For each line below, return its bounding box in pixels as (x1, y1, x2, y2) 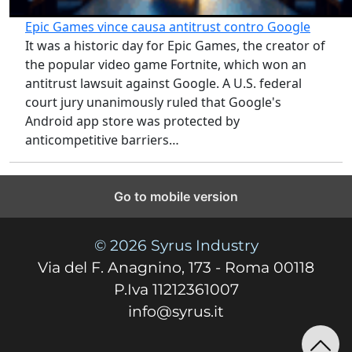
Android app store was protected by (25, 112, 240, 130)
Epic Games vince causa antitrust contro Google (25, 18, 310, 36)
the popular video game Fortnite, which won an (25, 56, 306, 74)
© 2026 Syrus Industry (93, 236, 258, 255)
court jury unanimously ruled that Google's (25, 93, 281, 112)
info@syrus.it (128, 302, 224, 321)
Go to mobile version (114, 189, 238, 205)
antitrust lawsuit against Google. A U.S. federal (25, 75, 302, 93)
